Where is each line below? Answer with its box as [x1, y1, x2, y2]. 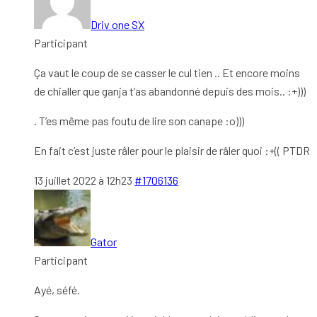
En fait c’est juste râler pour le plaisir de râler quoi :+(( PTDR [34, 143, 310, 157]
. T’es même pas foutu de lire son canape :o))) [34, 113, 244, 127]
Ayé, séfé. [34, 282, 82, 296]
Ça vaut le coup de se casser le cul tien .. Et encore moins [34, 65, 300, 79]
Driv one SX [91, 17, 144, 31]
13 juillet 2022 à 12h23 [34, 173, 132, 187]
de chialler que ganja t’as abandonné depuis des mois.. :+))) [34, 83, 306, 98]
